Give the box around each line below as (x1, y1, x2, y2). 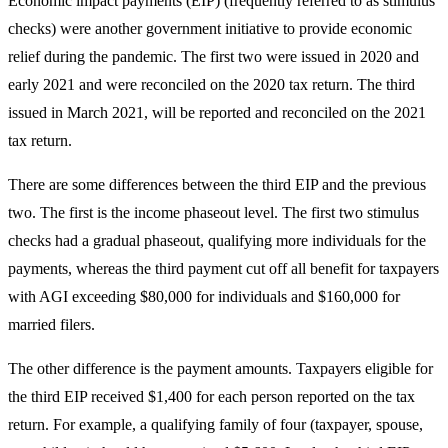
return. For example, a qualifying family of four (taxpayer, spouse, (8, 415, 423, 433)
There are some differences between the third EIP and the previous (8, 175, 426, 193)
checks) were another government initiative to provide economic (8, 19, 412, 37)
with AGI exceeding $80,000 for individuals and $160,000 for (8, 287, 400, 305)
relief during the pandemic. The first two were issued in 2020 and (8, 47, 419, 65)
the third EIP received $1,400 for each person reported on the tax (8, 387, 415, 405)
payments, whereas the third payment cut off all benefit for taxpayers (8, 259, 439, 277)
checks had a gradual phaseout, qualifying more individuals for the (8, 231, 426, 249)
